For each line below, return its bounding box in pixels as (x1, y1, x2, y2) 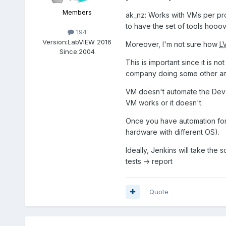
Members (62, 8, 92, 17)
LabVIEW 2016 (68, 37, 112, 46)
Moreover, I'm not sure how (125, 39, 219, 48)
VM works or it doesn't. (125, 98, 203, 107)
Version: (42, 37, 68, 46)
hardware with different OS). (125, 127, 219, 136)
